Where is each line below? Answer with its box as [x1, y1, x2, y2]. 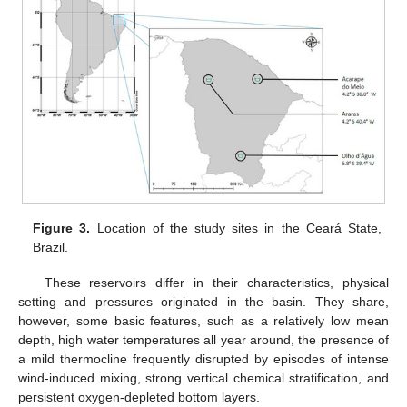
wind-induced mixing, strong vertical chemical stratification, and [18, 370, 389, 385]
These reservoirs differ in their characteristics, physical [44, 274, 389, 290]
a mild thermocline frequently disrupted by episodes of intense [18, 351, 389, 366]
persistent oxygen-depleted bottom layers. [18, 389, 260, 404]
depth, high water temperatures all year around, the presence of [18, 332, 389, 347]
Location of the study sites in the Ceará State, [90, 221, 382, 236]
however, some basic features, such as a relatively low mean [18, 313, 389, 328]
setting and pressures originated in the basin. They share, [18, 293, 389, 309]
